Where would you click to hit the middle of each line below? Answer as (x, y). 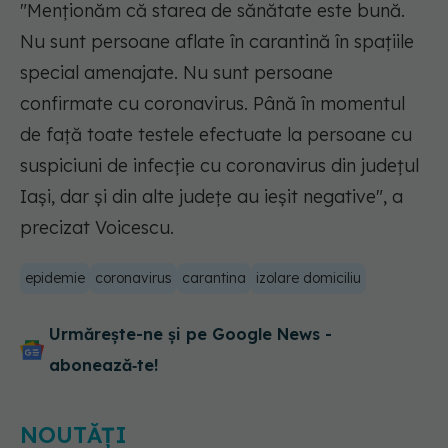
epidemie (55, 278)
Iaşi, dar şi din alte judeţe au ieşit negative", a (211, 197)
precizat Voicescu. (99, 228)
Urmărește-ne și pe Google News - (190, 334)
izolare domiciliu (308, 278)
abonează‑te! (103, 365)
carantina (214, 278)
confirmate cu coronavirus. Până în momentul (212, 104)
